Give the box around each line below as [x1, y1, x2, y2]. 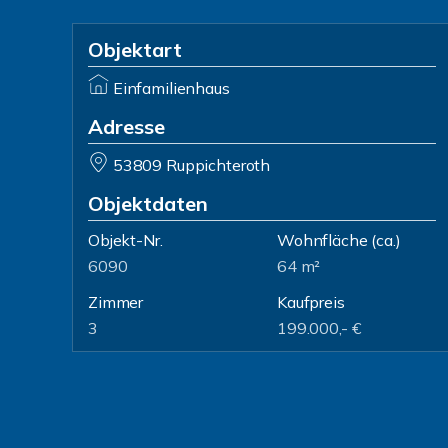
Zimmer [88, 292, 144, 312]
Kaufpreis [277, 292, 345, 312]
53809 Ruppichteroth [112, 155, 271, 175]
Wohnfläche [277, 230, 368, 250]
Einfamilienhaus [112, 78, 230, 98]
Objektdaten [88, 191, 208, 216]
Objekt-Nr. [88, 230, 163, 250]
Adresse [88, 114, 165, 139]
